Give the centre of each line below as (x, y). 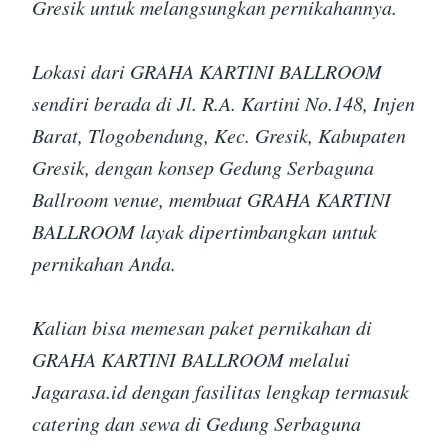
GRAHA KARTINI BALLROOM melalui (191, 359)
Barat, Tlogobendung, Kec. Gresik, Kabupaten (219, 135)
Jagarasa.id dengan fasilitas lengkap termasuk (220, 391)
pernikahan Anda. (104, 263)
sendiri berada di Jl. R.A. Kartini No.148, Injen (223, 103)
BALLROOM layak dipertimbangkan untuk (204, 231)
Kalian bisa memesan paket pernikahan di (202, 327)
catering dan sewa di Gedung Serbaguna (196, 423)
